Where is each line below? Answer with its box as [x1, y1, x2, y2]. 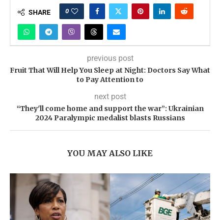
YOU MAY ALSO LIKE [67, 148, 153, 158]
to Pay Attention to [77, 75, 143, 84]
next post [94, 92, 126, 101]
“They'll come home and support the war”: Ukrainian [16, 104, 204, 113]
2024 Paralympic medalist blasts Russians [35, 113, 185, 122]
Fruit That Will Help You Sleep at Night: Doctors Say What [10, 66, 210, 75]
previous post [86, 54, 134, 63]
